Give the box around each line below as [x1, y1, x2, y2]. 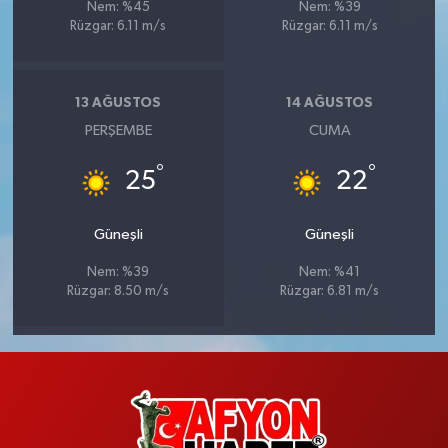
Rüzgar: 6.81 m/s [280, 284, 380, 298]
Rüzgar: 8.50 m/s [67, 284, 170, 298]
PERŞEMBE [84, 122, 152, 138]
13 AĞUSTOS [75, 96, 162, 111]
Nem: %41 [299, 265, 361, 279]
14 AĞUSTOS [286, 96, 374, 111]
